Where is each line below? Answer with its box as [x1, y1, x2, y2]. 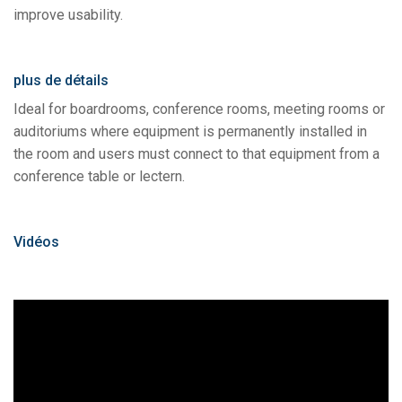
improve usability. [13, 6, 123, 24]
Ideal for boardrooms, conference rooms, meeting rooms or [13, 100, 385, 118]
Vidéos [13, 233, 59, 251]
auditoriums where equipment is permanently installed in [13, 123, 367, 141]
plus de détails [13, 72, 109, 90]
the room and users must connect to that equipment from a [13, 145, 380, 163]
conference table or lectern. [13, 168, 185, 186]
